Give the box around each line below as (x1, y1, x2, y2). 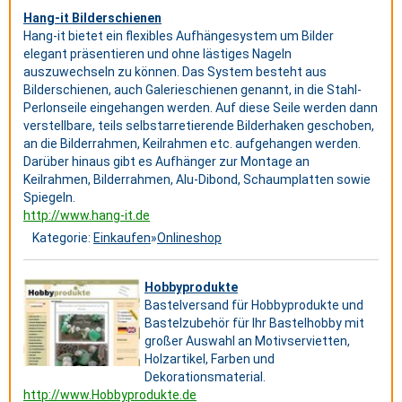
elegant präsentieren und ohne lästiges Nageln (23, 47, 292, 61)
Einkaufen (93, 231, 151, 245)
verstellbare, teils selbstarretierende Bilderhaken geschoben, (23, 118, 374, 133)
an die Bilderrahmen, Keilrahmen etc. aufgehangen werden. (23, 136, 361, 151)
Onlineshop (157, 231, 222, 245)
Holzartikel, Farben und (144, 352, 275, 366)
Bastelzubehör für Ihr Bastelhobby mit (144, 316, 364, 330)
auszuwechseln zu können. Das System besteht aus (23, 65, 327, 79)
